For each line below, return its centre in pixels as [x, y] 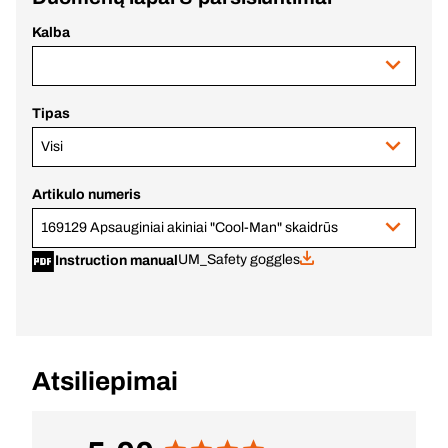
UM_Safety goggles [238, 259]
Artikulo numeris [86, 194]
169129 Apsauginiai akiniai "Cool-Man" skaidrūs [189, 227]
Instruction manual [116, 260]
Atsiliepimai [105, 381]
